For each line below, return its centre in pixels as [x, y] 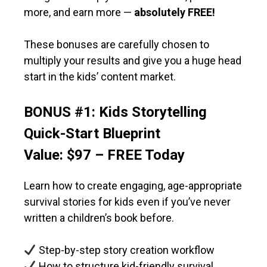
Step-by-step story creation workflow [125, 250]
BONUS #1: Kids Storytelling [115, 112]
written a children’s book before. [99, 218]
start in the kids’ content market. [100, 77]
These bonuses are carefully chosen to [117, 45]
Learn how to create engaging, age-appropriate [133, 186]
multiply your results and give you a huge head [133, 61]
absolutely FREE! [175, 13]
